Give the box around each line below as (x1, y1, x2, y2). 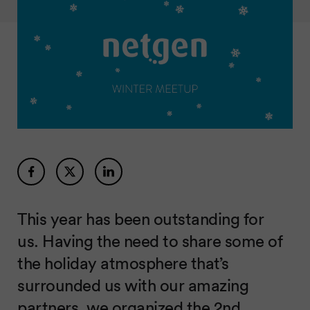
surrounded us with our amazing (17, 273, 248, 295)
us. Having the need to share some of (17, 229, 282, 251)
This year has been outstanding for (17, 207, 264, 229)
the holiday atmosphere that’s (17, 251, 229, 273)
